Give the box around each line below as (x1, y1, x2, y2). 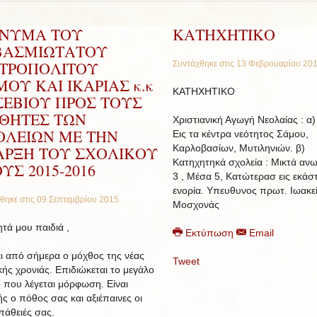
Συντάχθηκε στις (173, 58, 236, 69)
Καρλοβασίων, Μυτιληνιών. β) (173, 142, 305, 154)
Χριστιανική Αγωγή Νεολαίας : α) (173, 113, 316, 125)
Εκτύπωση (183, 226, 236, 238)
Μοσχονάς (173, 198, 219, 210)
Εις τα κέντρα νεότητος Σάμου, (173, 127, 309, 139)
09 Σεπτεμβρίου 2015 (36, 194, 119, 204)
